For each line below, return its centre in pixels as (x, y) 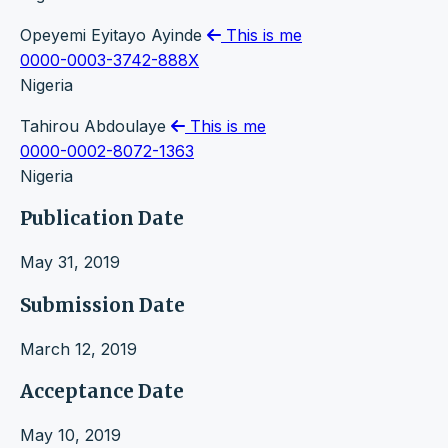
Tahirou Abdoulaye (95, 125)
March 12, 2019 (78, 348)
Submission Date (102, 305)
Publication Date (102, 219)
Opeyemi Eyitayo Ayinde (113, 34)
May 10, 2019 (70, 435)
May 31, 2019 (70, 262)
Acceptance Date (102, 392)
